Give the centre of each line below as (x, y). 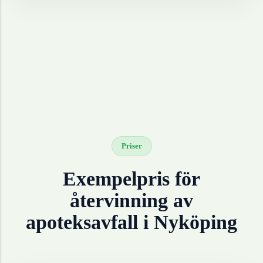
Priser (131, 146)
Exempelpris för (131, 179)
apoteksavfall (82, 222)
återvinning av (131, 201)
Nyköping (195, 222)
